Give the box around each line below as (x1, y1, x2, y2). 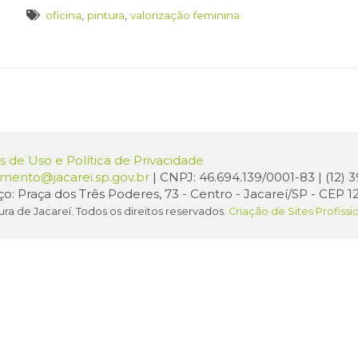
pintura (87, 9, 125, 22)
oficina (46, 9, 82, 22)
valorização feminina (130, 9, 241, 22)
